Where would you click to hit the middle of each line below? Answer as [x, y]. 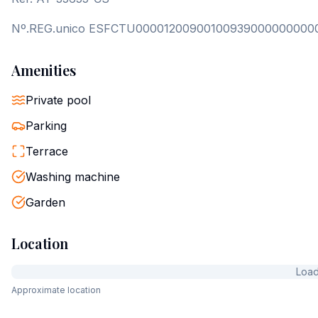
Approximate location [56, 290]
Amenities [44, 70]
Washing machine [73, 177]
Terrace [47, 151]
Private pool [58, 100]
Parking [46, 126]
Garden [45, 202]
